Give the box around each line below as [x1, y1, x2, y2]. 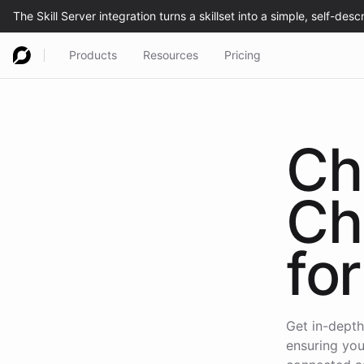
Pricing [224, 48, 261, 62]
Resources [143, 48, 198, 62]
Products [69, 48, 117, 62]
